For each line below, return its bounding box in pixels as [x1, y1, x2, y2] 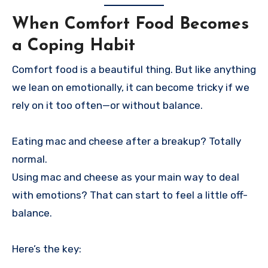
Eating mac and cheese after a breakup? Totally [12, 135, 241, 148]
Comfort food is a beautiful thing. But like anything [12, 63, 256, 76]
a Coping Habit [12, 37, 135, 54]
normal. [12, 153, 47, 166]
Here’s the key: [12, 243, 81, 255]
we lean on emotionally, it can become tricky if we [12, 81, 249, 94]
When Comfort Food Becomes [12, 16, 249, 33]
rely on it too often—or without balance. [12, 99, 203, 112]
